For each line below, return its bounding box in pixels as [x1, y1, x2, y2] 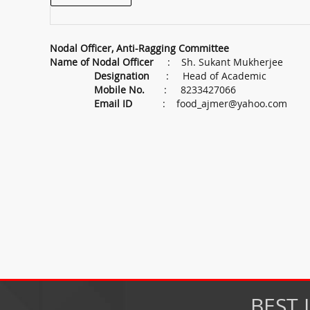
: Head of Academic [149, 69, 266, 82]
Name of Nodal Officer [50, 55, 154, 69]
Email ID [94, 97, 132, 110]
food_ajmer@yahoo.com [176, 97, 287, 110]
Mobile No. [94, 83, 145, 96]
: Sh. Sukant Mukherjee [154, 55, 283, 69]
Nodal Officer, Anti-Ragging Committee [50, 42, 229, 55]
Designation [94, 69, 149, 82]
